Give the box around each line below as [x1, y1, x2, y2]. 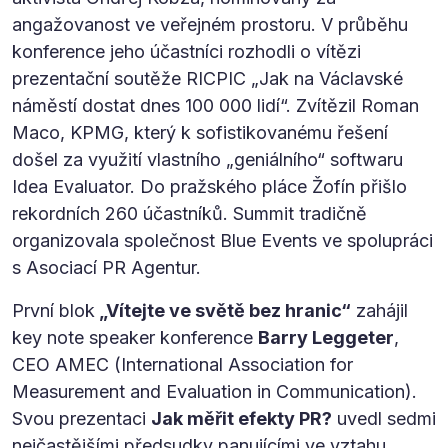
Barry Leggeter [258, 326, 394, 348]
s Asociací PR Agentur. [12, 256, 201, 278]
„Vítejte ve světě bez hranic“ [95, 299, 351, 321]
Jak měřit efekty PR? [151, 407, 332, 429]
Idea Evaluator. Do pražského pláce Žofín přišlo [12, 175, 407, 197]
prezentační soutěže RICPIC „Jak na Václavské [12, 67, 403, 89]
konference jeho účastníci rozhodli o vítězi [12, 40, 361, 62]
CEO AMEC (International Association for [12, 353, 353, 375]
